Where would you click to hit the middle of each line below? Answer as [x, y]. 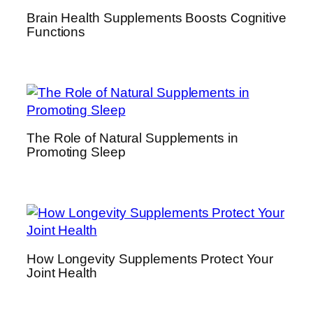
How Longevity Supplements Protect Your [150, 259]
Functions [56, 32]
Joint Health [62, 272]
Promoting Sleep [76, 152]
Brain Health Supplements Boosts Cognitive [156, 18]
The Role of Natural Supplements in [132, 138]
